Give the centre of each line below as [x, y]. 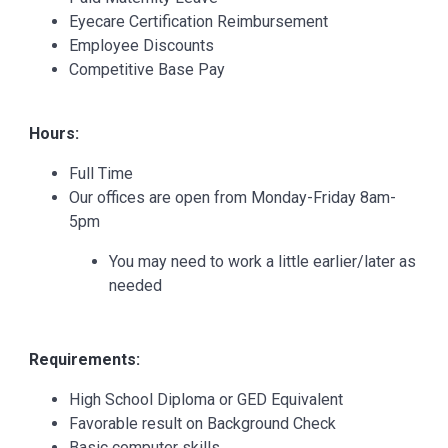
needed [135, 285]
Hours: [54, 133]
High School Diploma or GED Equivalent [206, 399]
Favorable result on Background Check [202, 423]
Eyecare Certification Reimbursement [198, 21]
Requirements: [84, 359]
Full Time [101, 173]
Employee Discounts [141, 45]
